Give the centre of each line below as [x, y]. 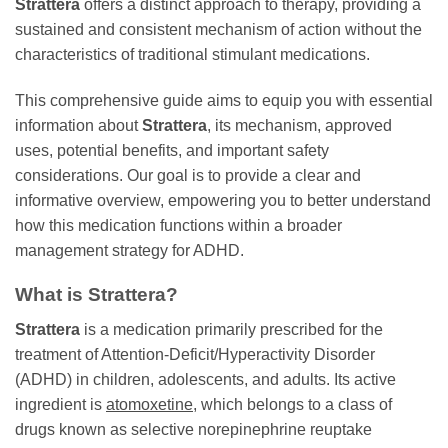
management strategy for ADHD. [129, 250]
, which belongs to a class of [292, 404]
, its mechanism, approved [299, 125]
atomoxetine [149, 404]
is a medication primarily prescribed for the [231, 329]
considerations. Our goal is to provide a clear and [188, 175]
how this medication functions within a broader [178, 225]
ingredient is [60, 404]
